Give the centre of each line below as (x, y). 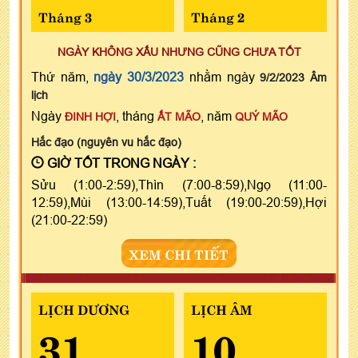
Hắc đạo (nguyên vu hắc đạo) (106, 142)
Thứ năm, (63, 76)
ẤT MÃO (179, 116)
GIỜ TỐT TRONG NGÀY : (120, 163)
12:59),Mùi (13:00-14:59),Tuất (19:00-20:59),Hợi (179, 202)
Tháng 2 (217, 16)
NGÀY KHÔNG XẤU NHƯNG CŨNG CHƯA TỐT (179, 52)
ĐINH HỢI (90, 116)
